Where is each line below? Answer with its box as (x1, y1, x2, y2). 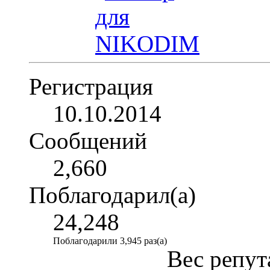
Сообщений (29, 128, 147, 154)
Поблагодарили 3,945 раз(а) (53, 236, 167, 246)
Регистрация (29, 74, 153, 100)
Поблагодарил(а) (29, 182, 196, 209)
